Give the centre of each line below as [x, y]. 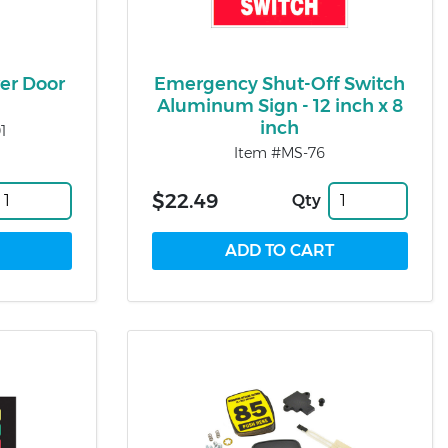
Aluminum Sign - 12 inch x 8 [279, 105]
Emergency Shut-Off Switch [280, 83]
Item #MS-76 [280, 152]
